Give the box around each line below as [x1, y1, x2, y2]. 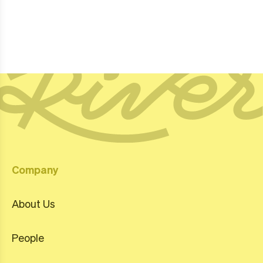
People [12, 231, 44, 244]
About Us [12, 197, 55, 210]
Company [12, 163, 58, 176]
